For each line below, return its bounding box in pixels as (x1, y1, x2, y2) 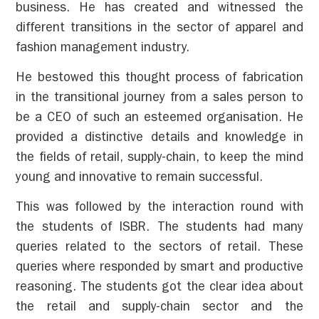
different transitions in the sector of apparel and (16, 22, 303, 36)
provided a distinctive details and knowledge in (16, 132, 303, 145)
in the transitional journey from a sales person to (16, 92, 303, 105)
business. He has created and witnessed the (16, 2, 303, 16)
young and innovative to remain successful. (16, 172, 263, 185)
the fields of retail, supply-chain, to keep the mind (16, 152, 303, 165)
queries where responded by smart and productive (16, 262, 303, 276)
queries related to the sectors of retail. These (16, 242, 303, 256)
